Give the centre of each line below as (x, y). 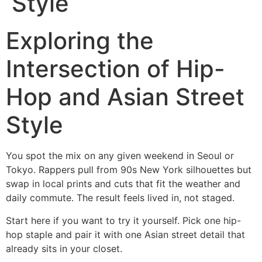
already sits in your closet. (64, 248)
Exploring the (80, 41)
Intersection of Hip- (116, 69)
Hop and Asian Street (125, 97)
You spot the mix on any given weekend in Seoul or (120, 156)
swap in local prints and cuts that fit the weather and (123, 184)
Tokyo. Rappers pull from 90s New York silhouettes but (129, 170)
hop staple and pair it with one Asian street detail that (125, 234)
